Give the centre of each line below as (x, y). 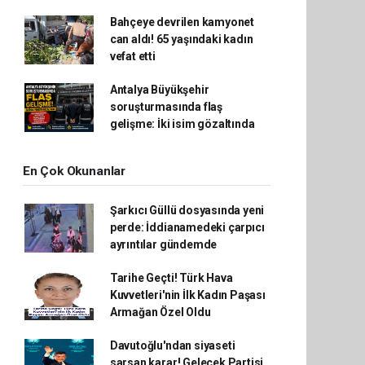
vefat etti (132, 56)
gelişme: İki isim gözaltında (182, 124)
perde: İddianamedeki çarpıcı (187, 227)
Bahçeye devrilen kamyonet (182, 22)
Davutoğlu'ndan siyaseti (172, 345)
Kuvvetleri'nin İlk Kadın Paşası (187, 295)
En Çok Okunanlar (74, 171)
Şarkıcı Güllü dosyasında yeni (187, 210)
